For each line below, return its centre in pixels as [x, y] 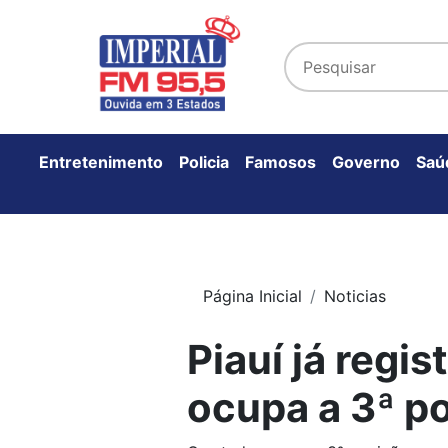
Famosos [280, 161]
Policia [204, 161]
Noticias [355, 296]
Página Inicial [252, 296]
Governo [366, 161]
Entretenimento [101, 161]
